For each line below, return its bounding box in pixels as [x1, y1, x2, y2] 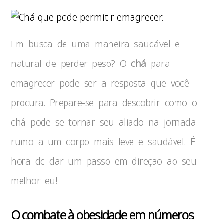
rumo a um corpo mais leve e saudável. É [11, 135, 195, 148]
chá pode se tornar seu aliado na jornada [11, 115, 196, 129]
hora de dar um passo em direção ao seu [11, 154, 197, 168]
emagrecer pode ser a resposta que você [11, 76, 189, 89]
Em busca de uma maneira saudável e [11, 37, 180, 50]
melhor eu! [11, 174, 57, 187]
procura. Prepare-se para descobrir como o [11, 96, 197, 109]
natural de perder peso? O [11, 57, 131, 70]
